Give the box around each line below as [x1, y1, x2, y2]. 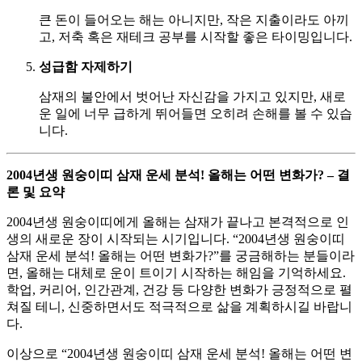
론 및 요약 [6, 184, 65, 199]
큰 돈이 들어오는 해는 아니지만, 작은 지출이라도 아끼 [39, 12, 349, 27]
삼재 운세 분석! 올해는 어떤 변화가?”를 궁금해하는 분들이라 [6, 248, 355, 263]
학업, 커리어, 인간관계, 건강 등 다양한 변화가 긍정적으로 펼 [6, 282, 352, 297]
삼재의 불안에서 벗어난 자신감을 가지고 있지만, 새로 [39, 89, 346, 103]
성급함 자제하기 [39, 59, 133, 74]
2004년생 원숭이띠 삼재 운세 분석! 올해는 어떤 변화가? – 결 [6, 167, 350, 182]
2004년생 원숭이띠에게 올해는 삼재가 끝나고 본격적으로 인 [6, 214, 349, 229]
